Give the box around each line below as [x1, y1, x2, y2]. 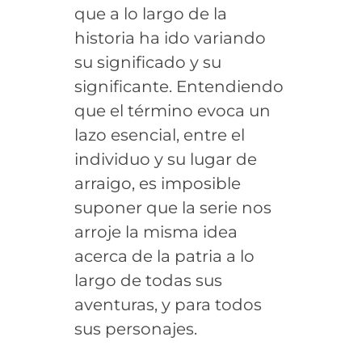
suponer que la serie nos [74, 197, 271, 217]
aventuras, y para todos [74, 294, 262, 314]
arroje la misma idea [74, 221, 238, 242]
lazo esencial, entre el [74, 124, 245, 145]
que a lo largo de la [74, 3, 227, 23]
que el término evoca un [74, 100, 271, 120]
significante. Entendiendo [74, 76, 284, 96]
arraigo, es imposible [74, 173, 241, 193]
